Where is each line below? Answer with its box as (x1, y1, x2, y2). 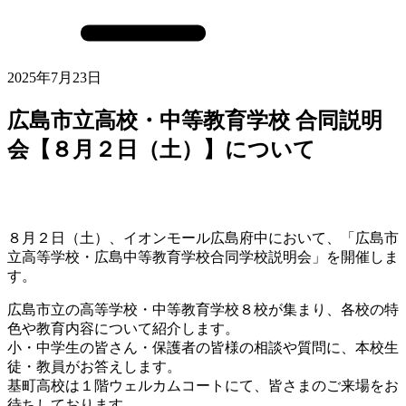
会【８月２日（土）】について (7, 137, 315, 161)
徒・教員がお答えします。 (7, 358, 181, 374)
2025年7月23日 (7, 70, 101, 85)
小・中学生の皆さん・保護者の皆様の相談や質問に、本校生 (7, 339, 399, 355)
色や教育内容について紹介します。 (7, 320, 239, 336)
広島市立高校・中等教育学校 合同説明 (7, 108, 382, 132)
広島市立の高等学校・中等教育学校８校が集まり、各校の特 (7, 301, 399, 317)
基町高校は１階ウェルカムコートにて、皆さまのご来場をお (7, 377, 399, 393)
